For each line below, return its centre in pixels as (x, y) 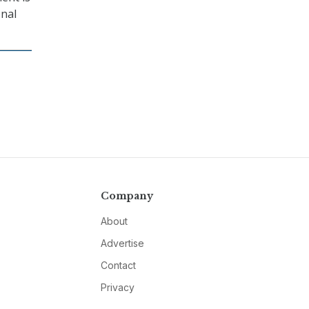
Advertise (122, 243)
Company (127, 196)
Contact (118, 266)
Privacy (117, 288)
